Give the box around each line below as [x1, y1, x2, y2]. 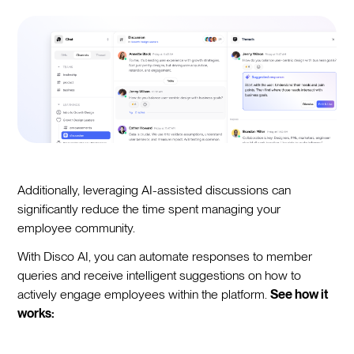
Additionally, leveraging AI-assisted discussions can [17, 182, 292, 198]
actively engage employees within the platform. [17, 286, 271, 302]
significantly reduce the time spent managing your [17, 201, 281, 217]
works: [17, 305, 55, 321]
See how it [270, 286, 330, 302]
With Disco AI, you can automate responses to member [17, 248, 313, 264]
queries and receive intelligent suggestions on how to [17, 267, 302, 283]
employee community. [17, 220, 136, 235]
